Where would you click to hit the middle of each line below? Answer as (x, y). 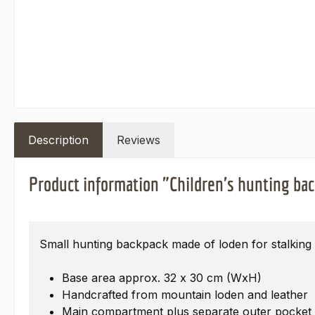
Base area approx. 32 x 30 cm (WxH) (162, 278)
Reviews (139, 140)
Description (58, 140)
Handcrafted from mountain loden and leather (185, 295)
